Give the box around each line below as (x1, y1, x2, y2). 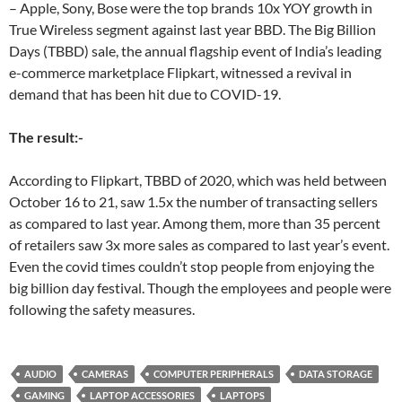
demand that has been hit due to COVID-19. (9, 85, 281, 102)
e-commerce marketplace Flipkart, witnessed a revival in (9, 64, 352, 81)
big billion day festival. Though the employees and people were (9, 279, 391, 296)
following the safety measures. (9, 301, 195, 318)
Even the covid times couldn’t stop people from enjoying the (9, 258, 374, 275)
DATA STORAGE (299, 368, 372, 380)
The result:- (9, 128, 83, 145)
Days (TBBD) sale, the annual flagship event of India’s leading (9, 42, 381, 59)
